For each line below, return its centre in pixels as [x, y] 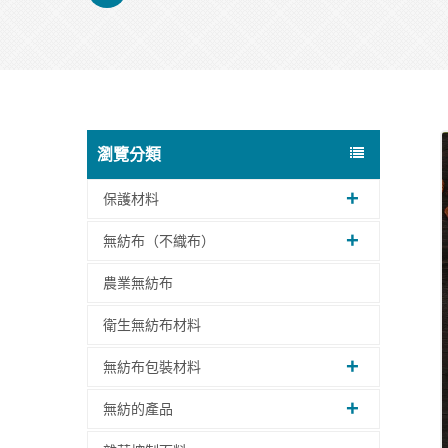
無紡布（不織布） [159, 240]
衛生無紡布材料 [152, 324]
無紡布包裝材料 [152, 366]
